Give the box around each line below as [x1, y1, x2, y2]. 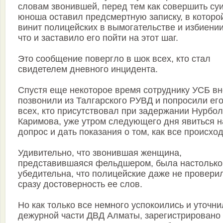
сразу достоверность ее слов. [18, 179, 142, 189]
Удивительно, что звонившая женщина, [18, 147, 182, 158]
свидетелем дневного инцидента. [18, 64, 158, 74]
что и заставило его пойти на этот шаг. [18, 32, 178, 43]
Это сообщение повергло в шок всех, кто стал [18, 53, 211, 64]
